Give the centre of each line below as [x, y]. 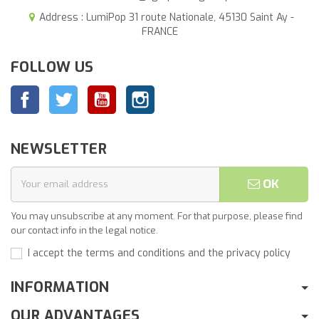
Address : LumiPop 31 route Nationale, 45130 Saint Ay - [167, 17]
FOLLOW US [52, 67]
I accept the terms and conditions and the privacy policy [159, 253]
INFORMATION [60, 287]
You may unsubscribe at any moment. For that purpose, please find [157, 216]
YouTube [136, 92]
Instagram [179, 92]
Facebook [61, 92]
